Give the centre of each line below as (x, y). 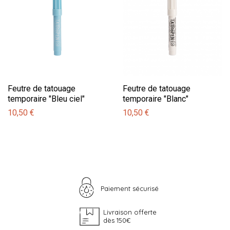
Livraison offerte (130, 212)
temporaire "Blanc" (156, 99)
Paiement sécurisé (130, 189)
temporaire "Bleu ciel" (46, 99)
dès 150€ (117, 221)
